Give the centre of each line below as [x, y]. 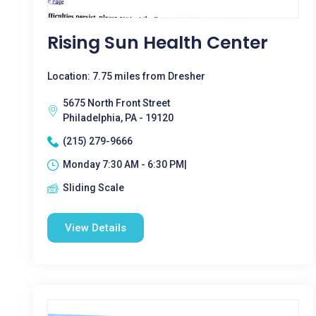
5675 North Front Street [116, 103]
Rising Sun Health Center [158, 43]
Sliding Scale [93, 188]
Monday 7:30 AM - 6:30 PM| [125, 164]
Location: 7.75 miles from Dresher [126, 76]
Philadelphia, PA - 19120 [118, 118]
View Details [96, 228]
